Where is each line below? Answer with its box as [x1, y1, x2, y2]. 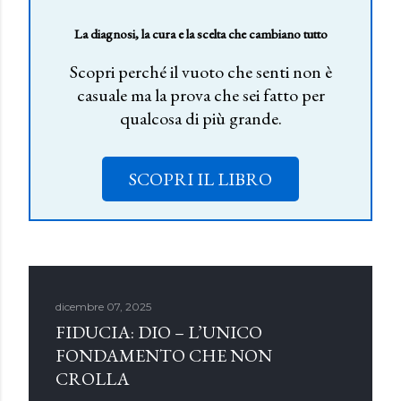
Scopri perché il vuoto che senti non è [69, 59, 332, 83]
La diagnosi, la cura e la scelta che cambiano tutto [73, 24, 328, 42]
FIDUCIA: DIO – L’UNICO [55, 320, 262, 344]
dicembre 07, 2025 [55, 299, 151, 313]
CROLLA [55, 366, 130, 390]
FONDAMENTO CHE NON [55, 343, 272, 367]
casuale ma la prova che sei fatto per [76, 82, 325, 107]
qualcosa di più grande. [119, 106, 282, 130]
